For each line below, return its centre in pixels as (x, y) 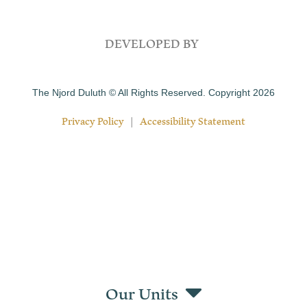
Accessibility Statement (193, 119)
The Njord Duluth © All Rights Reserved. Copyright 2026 (153, 92)
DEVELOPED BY (153, 42)
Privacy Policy (93, 119)
